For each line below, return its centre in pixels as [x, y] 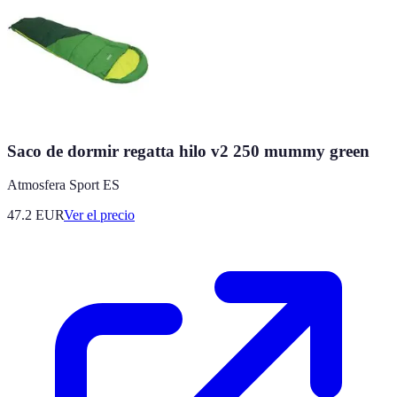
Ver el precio [99, 215]
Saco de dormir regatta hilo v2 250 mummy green [188, 151]
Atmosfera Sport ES [63, 185]
